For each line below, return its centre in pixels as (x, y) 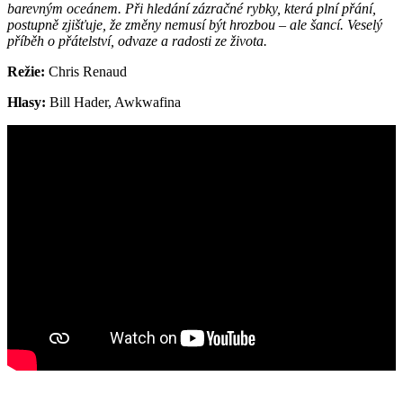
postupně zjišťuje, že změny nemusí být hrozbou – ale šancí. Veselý (195, 24)
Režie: (26, 71)
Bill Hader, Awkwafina (113, 102)
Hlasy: (27, 102)
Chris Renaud (86, 71)
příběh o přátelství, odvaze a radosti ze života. (137, 40)
